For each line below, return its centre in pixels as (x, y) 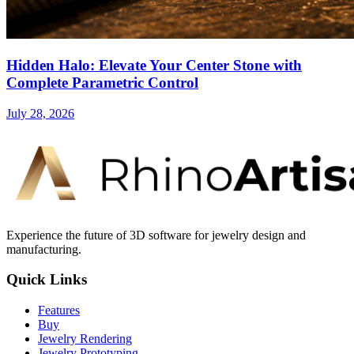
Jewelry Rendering (85, 339)
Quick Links (47, 280)
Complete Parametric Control (102, 82)
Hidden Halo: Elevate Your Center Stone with (154, 65)
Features (59, 310)
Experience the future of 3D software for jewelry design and (156, 235)
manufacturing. (44, 249)
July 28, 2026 (40, 113)
